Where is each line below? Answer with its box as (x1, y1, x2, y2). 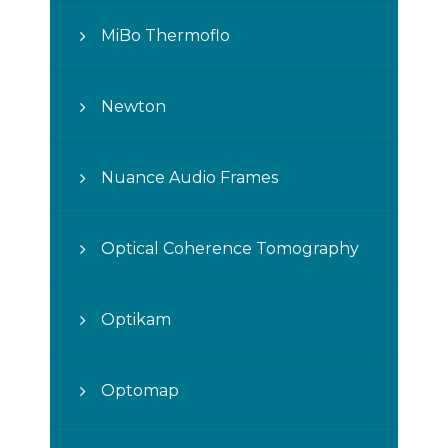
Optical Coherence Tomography (101, 238, 359, 258)
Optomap (101, 380, 179, 400)
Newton (101, 96, 166, 116)
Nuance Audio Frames (101, 167, 278, 187)
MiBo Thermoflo (101, 25, 230, 45)
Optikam (101, 309, 171, 329)
